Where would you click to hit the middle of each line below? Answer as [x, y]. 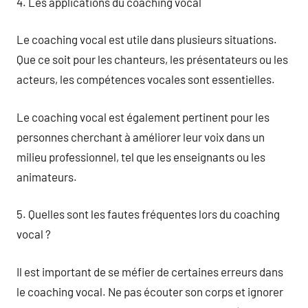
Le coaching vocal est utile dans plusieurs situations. [147, 39]
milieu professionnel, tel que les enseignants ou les [141, 156]
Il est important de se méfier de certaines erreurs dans [150, 271]
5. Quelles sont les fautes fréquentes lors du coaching [148, 214]
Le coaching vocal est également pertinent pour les [143, 117]
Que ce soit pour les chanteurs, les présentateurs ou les [152, 59]
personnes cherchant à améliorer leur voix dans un [141, 136]
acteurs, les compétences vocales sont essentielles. [146, 79]
